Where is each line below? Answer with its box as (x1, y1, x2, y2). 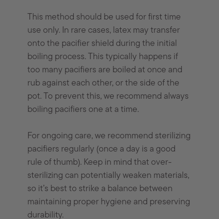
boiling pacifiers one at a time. (27, 105, 139, 115)
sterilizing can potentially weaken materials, (27, 171, 190, 181)
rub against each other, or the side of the (27, 79, 180, 88)
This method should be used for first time (27, 13, 181, 22)
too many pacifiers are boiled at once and (27, 66, 183, 75)
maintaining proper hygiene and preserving (27, 197, 191, 207)
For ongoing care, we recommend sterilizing (27, 131, 191, 141)
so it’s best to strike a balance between (27, 184, 173, 194)
